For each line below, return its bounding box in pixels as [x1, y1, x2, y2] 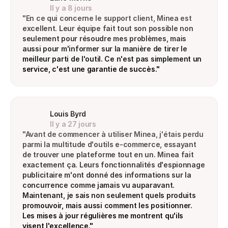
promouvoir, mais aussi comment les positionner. [22, 201, 192, 210]
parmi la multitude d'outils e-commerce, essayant [22, 140, 196, 149]
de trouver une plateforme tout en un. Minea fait [22, 150, 194, 159]
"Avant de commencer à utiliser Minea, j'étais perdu [22, 130, 204, 138]
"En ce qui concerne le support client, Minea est [22, 14, 192, 22]
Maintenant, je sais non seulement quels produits [22, 191, 196, 199]
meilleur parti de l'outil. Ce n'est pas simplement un [22, 54, 202, 63]
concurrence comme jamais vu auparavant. [22, 181, 175, 189]
